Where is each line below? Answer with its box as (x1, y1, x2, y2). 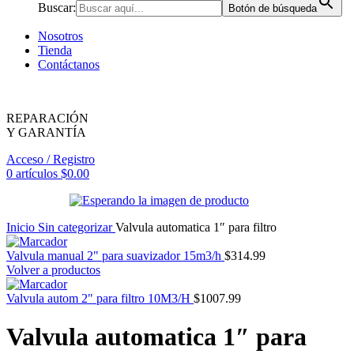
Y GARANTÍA (6, 125, 86, 139)
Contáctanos (38, 57, 100, 71)
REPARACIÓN (6, 111, 88, 125)
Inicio (6, 220, 38, 234)
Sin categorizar (38, 220, 115, 234)
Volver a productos (6, 262, 100, 277)
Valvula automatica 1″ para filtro (115, 220, 277, 234)
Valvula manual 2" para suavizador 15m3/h (6, 248, 224, 262)
